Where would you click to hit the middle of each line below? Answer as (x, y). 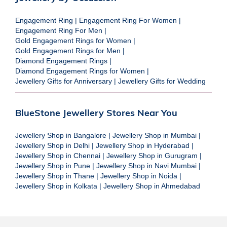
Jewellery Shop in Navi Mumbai (146, 165)
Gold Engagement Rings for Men (68, 50)
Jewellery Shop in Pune (53, 165)
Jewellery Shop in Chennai (58, 155)
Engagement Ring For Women (128, 20)
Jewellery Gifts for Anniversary (64, 81)
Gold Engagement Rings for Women (73, 40)
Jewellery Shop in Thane (55, 176)
